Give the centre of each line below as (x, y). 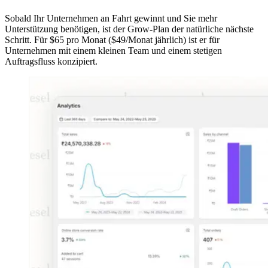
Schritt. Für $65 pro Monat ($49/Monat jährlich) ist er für (112, 39)
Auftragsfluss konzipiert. (51, 61)
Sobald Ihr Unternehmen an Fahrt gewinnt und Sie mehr (111, 18)
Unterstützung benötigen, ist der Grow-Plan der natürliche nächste (129, 29)
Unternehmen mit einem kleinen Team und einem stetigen (113, 50)
